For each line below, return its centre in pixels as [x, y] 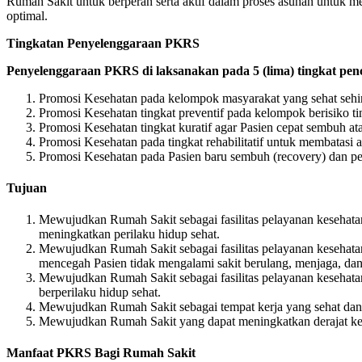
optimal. [27, 15]
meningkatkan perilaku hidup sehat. [129, 234]
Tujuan [27, 187]
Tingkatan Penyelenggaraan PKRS [103, 43]
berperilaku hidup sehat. [100, 293]
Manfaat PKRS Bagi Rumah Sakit [101, 353]
